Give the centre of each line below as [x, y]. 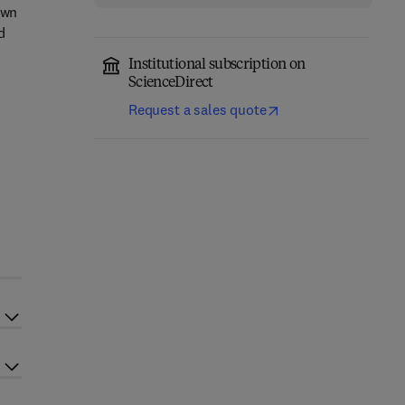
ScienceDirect [170, 83]
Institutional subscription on [217, 65]
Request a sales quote [197, 109]
